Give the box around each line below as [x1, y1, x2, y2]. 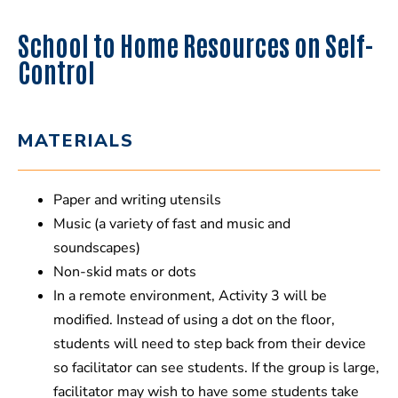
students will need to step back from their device [53, 334, 366, 354]
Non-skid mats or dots [53, 262, 196, 283]
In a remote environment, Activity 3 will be [53, 286, 327, 306]
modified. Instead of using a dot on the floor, [53, 310, 335, 330]
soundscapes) [53, 238, 140, 259]
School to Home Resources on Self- [18, 27, 374, 62]
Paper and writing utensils [53, 190, 221, 211]
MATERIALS [18, 129, 134, 154]
